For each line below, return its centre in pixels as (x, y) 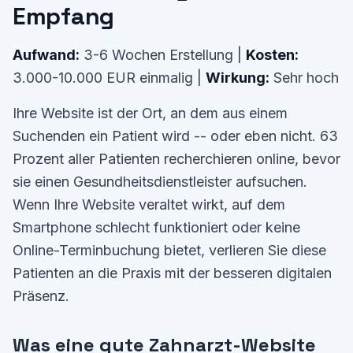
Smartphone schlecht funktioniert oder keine (156, 227)
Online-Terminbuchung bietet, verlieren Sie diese (169, 250)
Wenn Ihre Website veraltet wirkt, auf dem (149, 204)
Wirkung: (238, 78)
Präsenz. (41, 296)
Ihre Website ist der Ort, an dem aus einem (150, 113)
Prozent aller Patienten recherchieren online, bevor (176, 159)
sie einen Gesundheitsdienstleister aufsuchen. (160, 182)
